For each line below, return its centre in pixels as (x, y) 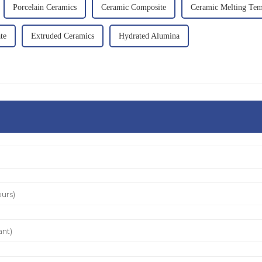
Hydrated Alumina (149, 36)
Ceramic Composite (134, 7)
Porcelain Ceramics (45, 7)
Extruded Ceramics (63, 36)
